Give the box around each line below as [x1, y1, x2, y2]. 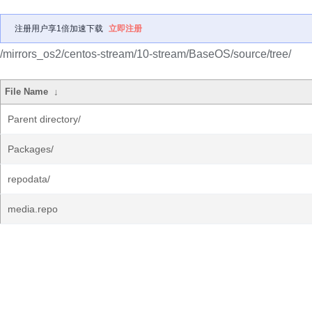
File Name [5, 86, 49, 97]
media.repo [8, 203, 58, 214]
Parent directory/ [8, 114, 81, 125]
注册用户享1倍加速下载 [15, 24, 103, 33]
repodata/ [8, 173, 50, 185]
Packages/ [8, 143, 54, 155]
